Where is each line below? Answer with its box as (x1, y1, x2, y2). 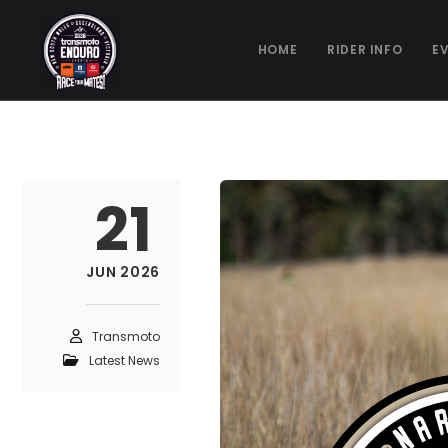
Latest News (89, 352, 160, 369)
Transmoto (92, 328, 160, 345)
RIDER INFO (327, 41, 403, 58)
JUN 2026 (86, 262, 160, 282)
